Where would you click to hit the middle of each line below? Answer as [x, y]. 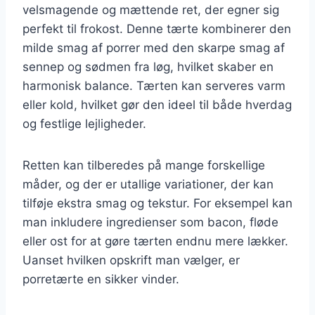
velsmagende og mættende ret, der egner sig [151, 9]
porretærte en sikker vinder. [101, 279]
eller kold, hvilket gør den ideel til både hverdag [157, 104]
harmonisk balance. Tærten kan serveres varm [154, 85]
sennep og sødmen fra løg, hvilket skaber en [148, 66]
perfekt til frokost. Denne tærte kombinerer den [157, 28]
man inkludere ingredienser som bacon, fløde [150, 222]
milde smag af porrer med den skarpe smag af [154, 47]
